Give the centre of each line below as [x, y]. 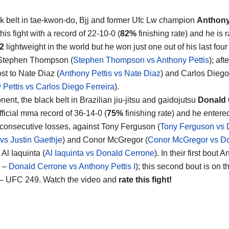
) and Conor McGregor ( [105, 140]
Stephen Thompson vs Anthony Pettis [141, 60]
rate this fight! [145, 179]
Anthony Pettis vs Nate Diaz [110, 73]
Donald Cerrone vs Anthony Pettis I [72, 166]
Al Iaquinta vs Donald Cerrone [100, 153]
